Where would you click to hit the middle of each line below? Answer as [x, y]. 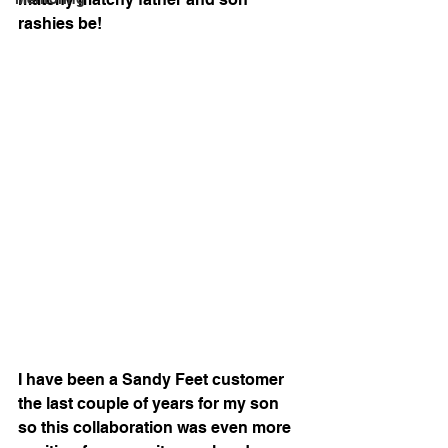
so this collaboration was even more [156, 428]
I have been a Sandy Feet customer [153, 380]
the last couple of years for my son [150, 404]
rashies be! [60, 23]
